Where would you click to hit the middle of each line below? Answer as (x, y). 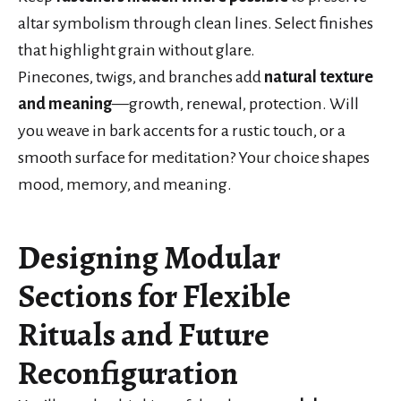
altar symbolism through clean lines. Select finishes (196, 23)
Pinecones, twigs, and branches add (141, 77)
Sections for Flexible (154, 295)
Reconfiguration (128, 372)
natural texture (319, 77)
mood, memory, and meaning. (125, 184)
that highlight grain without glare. (137, 50)
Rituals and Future (144, 334)
